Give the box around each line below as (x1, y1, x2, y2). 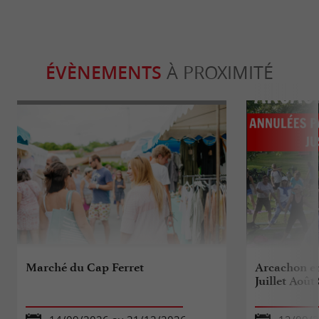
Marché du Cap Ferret (26, 259, 145, 274)
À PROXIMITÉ (162, 60, 273, 84)
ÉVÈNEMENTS (46, 60, 162, 85)
